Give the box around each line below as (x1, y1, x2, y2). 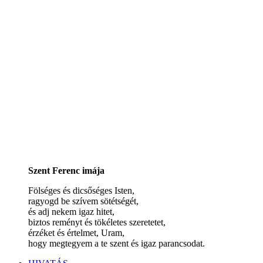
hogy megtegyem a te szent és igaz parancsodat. (28, 238, 205, 248)
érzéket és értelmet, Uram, (28, 227, 124, 238)
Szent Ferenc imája (28, 165, 104, 176)
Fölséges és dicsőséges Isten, (28, 185, 134, 195)
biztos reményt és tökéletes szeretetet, (28, 217, 166, 227)
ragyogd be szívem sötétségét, (28, 195, 139, 206)
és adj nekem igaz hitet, (28, 206, 114, 217)
